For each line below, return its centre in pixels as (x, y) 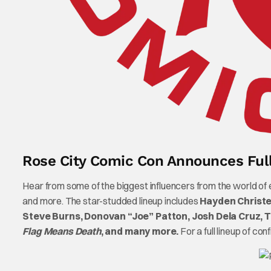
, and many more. (141, 231)
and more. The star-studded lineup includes (110, 201)
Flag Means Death (62, 231)
